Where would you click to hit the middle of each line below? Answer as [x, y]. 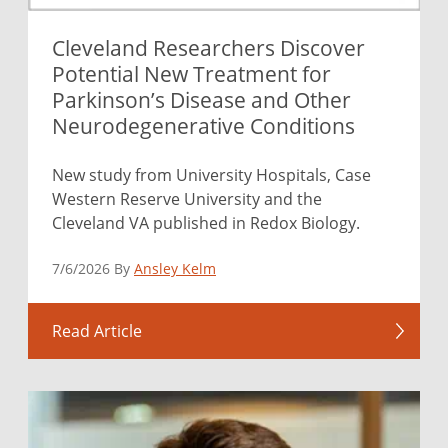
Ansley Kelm [175, 269]
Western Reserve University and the [187, 199]
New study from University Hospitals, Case [211, 175]
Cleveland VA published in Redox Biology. [206, 223]
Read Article [97, 331]
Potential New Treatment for [191, 74]
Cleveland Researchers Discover [208, 48]
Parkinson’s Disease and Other [201, 100]
